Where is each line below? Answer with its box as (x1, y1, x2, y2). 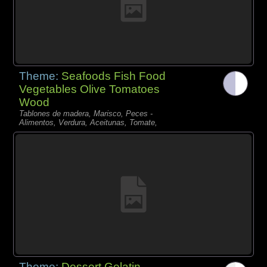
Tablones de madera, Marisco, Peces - (19, 109, 153, 119)
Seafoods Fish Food (61, 70, 166, 83)
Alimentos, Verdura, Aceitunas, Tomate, (19, 118, 158, 128)
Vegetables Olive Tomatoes (19, 83, 160, 96)
